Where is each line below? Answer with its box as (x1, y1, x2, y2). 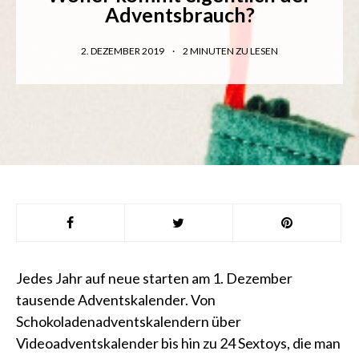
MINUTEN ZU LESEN (190, 45, 278, 57)
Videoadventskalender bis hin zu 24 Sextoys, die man (16, 334, 341, 352)
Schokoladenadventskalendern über (16, 313, 241, 330)
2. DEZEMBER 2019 (81, 45, 166, 57)
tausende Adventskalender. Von (16, 291, 216, 309)
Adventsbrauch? (104, 2, 255, 26)
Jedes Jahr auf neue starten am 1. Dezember (16, 269, 292, 287)
